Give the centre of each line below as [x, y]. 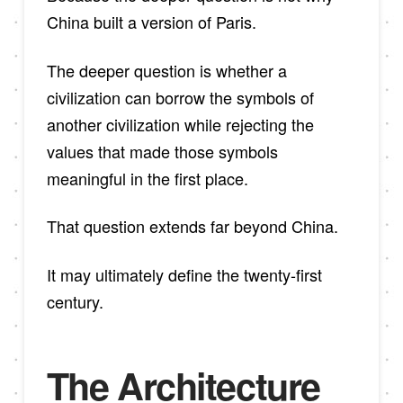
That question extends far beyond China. [192, 226]
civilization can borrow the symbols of [180, 97]
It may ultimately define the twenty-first [184, 275]
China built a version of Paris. [151, 22]
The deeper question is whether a [166, 70]
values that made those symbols [162, 151]
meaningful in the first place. [147, 178]
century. [75, 302]
